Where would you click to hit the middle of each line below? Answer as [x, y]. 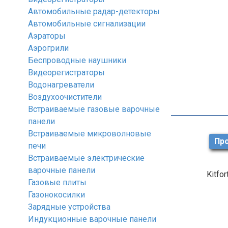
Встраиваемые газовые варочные [94, 109]
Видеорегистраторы [66, 73]
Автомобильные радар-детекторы [94, 11]
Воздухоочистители [65, 97]
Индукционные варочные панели [92, 219]
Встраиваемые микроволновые [90, 134]
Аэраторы [47, 36]
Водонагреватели [61, 85]
